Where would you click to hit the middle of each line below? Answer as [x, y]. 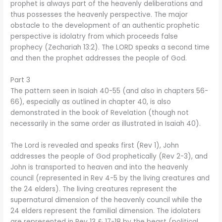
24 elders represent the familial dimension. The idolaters [106, 211]
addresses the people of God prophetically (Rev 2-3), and [109, 156]
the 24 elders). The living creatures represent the [94, 189]
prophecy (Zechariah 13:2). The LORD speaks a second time [110, 48]
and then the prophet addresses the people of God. [99, 58]
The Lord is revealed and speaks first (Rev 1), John [95, 145]
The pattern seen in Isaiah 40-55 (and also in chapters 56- [110, 91]
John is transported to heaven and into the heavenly [100, 167]
